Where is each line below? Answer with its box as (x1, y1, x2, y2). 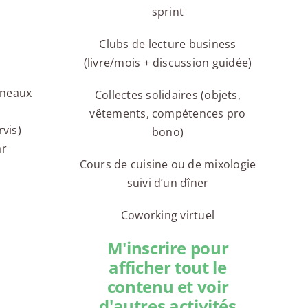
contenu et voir (107, 275, 229, 298)
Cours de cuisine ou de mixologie (79, 157, 256, 173)
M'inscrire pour (107, 236, 229, 260)
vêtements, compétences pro (89, 106, 246, 122)
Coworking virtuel (120, 208, 215, 223)
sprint (151, 4, 184, 20)
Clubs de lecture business (99, 36, 236, 52)
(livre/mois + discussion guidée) (83, 55, 252, 71)
